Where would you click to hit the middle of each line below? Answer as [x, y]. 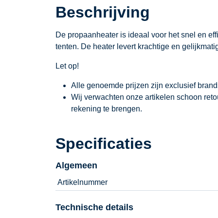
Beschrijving [103, 12]
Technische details [94, 208]
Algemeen [76, 166]
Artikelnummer [82, 182]
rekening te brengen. [107, 109]
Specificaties [104, 144]
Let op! [67, 66]
